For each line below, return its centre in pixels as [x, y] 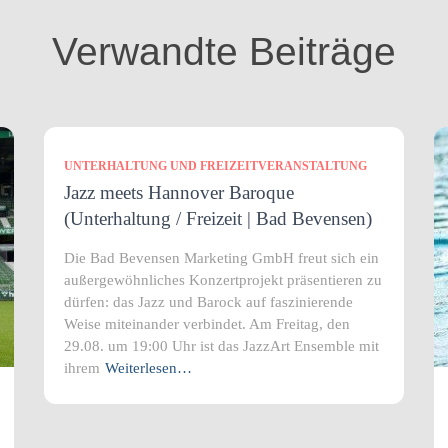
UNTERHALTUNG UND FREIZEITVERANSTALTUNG [215, 166]
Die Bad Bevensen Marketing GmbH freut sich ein [221, 258]
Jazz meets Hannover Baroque [179, 192]
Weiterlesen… [148, 368]
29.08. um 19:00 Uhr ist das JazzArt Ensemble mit [221, 346]
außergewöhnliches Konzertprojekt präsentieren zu [223, 280]
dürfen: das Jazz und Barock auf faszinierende [208, 302]
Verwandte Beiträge [224, 51]
